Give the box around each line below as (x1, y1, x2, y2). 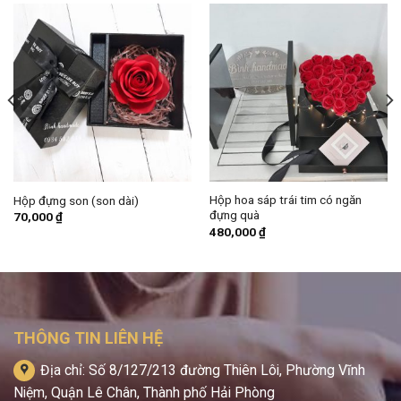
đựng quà (209, 208, 260, 223)
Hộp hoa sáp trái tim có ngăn (209, 192, 362, 208)
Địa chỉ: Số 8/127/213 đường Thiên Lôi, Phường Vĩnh (37, 362, 365, 380)
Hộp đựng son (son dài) (13, 192, 139, 208)
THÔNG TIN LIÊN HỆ (13, 328, 163, 348)
